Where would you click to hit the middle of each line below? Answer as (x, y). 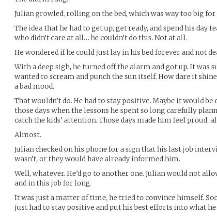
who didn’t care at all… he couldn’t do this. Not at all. (101, 38)
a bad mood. (34, 86)
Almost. (28, 135)
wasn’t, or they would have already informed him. (97, 159)
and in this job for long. (53, 183)
